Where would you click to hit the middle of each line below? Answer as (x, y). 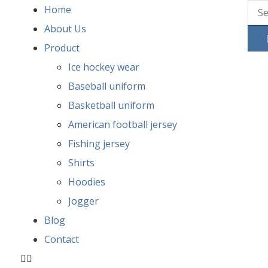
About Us (65, 29)
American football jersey (122, 124)
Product (62, 48)
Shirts (81, 163)
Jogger (83, 201)
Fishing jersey (99, 144)
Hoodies (86, 182)
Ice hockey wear (103, 67)
